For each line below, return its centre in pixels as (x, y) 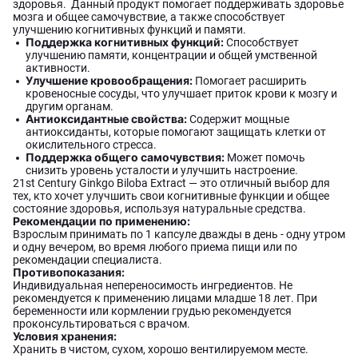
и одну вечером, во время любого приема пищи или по (155, 247)
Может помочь (265, 157)
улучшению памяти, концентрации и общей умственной (171, 55)
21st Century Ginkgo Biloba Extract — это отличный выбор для (171, 183)
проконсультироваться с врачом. (101, 324)
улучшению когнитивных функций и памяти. (129, 30)
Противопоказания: (69, 272)
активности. (58, 68)
